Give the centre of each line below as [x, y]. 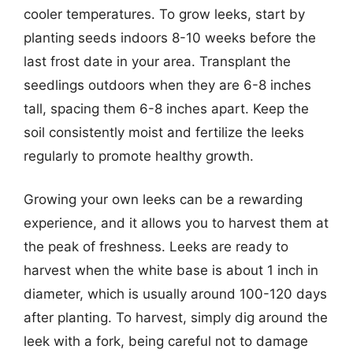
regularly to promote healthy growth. [139, 156]
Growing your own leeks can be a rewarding [163, 199]
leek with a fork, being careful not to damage [166, 341]
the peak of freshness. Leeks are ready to [156, 247]
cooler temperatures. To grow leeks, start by [164, 14]
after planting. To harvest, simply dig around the [176, 318]
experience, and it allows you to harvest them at [176, 223]
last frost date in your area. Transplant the [157, 61]
